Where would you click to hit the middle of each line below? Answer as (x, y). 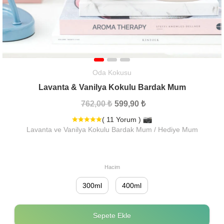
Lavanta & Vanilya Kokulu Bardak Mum (112, 87)
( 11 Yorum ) (122, 119)
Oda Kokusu (112, 72)
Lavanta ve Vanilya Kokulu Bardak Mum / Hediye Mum (112, 129)
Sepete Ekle (112, 215)
